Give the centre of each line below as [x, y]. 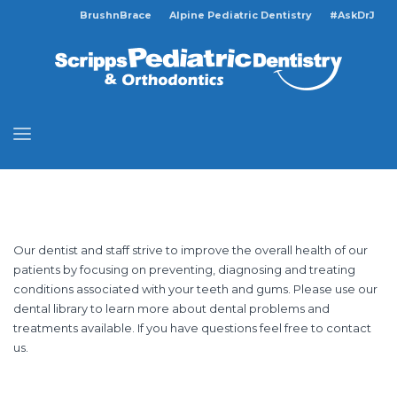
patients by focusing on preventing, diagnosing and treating [184, 269]
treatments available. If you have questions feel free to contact [192, 327]
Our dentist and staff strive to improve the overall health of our [191, 249]
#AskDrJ [352, 15]
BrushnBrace [116, 15]
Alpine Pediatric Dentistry [241, 15]
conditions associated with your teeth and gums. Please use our [195, 288]
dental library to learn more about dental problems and [171, 308]
